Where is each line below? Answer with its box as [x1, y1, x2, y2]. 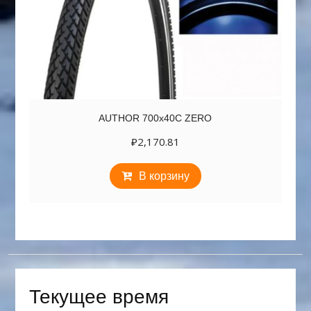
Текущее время [28, 286, 169, 308]
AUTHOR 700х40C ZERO [99, 112, 212, 124]
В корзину [138, 170, 190, 183]
